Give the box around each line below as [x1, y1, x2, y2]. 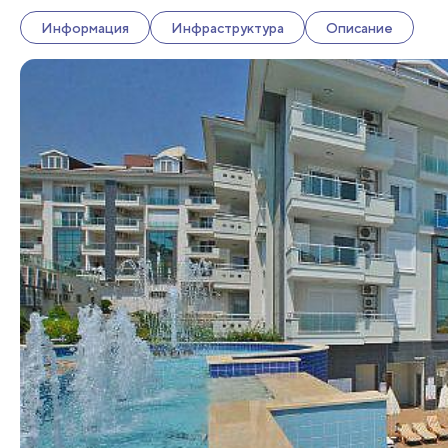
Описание [326, 19, 393, 36]
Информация [41, 19, 129, 36]
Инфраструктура [171, 19, 284, 36]
